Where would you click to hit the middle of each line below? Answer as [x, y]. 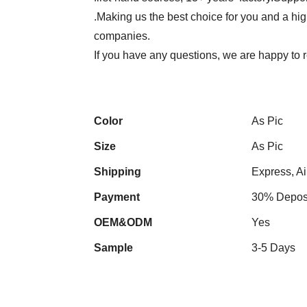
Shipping [118, 172]
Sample [113, 248]
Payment [117, 197]
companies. [122, 36]
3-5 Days [273, 248]
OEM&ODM [123, 223]
